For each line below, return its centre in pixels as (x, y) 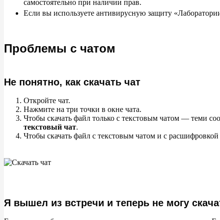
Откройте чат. (47, 100)
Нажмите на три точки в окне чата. (82, 109)
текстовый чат (50, 127)
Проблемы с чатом (60, 48)
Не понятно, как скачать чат (72, 82)
